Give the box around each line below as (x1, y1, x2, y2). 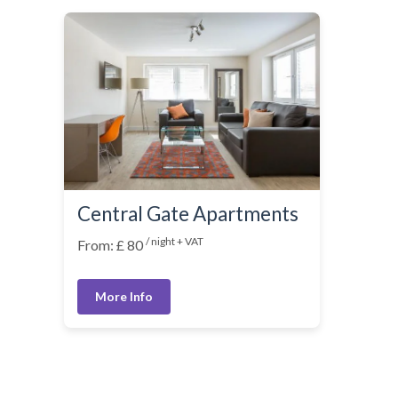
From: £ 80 (77, 236, 146, 253)
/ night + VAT (146, 235, 203, 248)
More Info (95, 289, 153, 304)
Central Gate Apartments (77, 202, 298, 226)
